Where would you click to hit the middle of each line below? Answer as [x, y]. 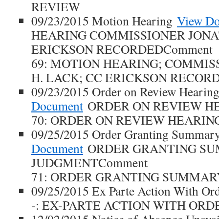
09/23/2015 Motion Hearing [104, 21]
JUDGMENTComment [89, 162]
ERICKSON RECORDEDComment [122, 49]
